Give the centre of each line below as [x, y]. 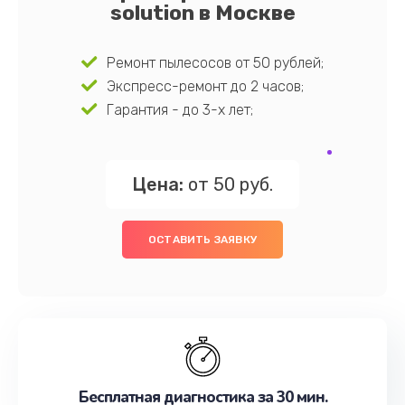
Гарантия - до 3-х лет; [179, 110]
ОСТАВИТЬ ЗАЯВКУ [202, 240]
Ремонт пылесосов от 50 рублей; [215, 63]
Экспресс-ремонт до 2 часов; [205, 86]
